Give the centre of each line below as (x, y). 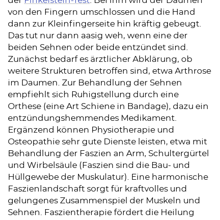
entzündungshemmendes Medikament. (92, 118)
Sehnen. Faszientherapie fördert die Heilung (101, 212)
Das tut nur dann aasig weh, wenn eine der (98, 36)
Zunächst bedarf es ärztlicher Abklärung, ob (100, 59)
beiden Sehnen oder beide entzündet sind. (98, 47)
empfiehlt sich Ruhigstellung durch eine (93, 95)
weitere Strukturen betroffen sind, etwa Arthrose (110, 71)
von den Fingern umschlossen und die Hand (102, 12)
